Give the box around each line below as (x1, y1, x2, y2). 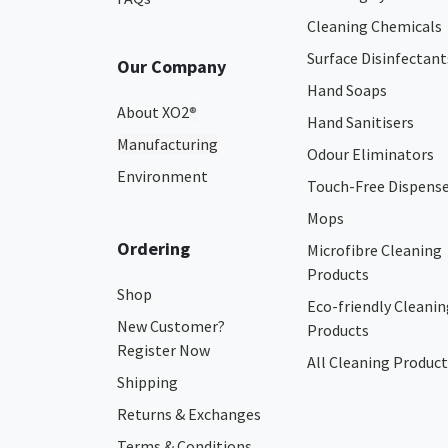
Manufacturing (117, 134, 218, 154)
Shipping (117, 372, 178, 392)
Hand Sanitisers (307, 112, 414, 132)
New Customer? (117, 316, 225, 336)
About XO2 (117, 102, 189, 122)
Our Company (117, 55, 226, 78)
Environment (117, 166, 208, 186)
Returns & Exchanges (117, 404, 264, 424)
